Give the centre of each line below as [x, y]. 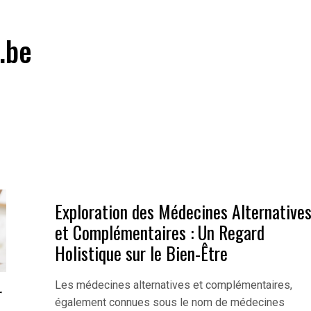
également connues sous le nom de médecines [169, 303]
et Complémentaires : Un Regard [159, 232]
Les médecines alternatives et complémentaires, [173, 285]
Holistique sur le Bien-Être [141, 253]
